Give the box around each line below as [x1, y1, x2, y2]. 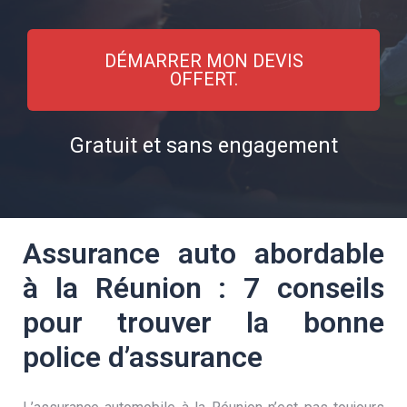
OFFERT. [169, 68, 238, 90]
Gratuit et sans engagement [69, 134, 338, 158]
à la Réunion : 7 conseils [23, 271, 384, 305]
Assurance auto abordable [23, 236, 384, 271]
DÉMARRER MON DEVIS [104, 50, 303, 72]
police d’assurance [23, 340, 263, 374]
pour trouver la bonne [23, 305, 384, 340]
